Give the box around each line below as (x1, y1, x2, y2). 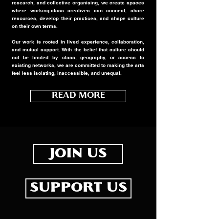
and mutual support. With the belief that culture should (12, 46, 144, 53)
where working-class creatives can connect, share (12, 7, 144, 14)
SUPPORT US (30, 182, 127, 195)
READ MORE (51, 92, 105, 100)
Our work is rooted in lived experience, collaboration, (12, 39, 144, 45)
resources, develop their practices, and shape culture (12, 15, 144, 22)
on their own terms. (12, 23, 58, 29)
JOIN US (49, 148, 107, 161)
